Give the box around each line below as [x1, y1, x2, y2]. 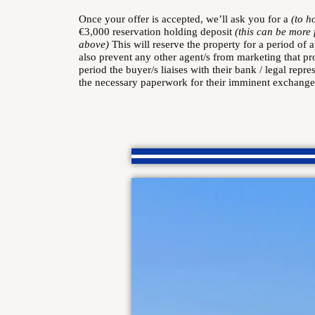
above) [79, 39, 109, 50]
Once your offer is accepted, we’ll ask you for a [79, 13, 291, 25]
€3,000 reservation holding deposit [79, 26, 235, 37]
